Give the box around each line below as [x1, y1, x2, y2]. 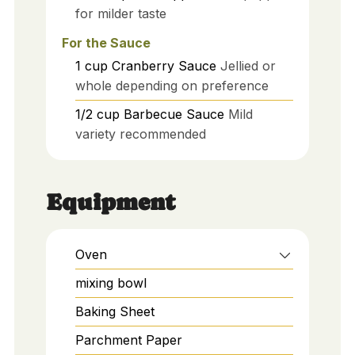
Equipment [45, 189, 175, 216]
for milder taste [74, 5, 166, 21]
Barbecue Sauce [123, 106, 224, 123]
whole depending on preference [74, 78, 269, 94]
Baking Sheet [74, 303, 155, 319]
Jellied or [219, 58, 276, 74]
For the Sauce [61, 35, 151, 52]
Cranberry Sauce [111, 58, 216, 74]
